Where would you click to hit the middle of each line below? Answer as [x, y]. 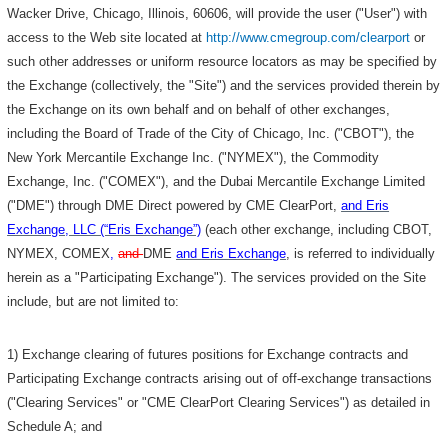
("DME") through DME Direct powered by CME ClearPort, [174, 205]
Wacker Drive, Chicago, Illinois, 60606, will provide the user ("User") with [217, 13]
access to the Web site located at [107, 37]
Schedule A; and [55, 427]
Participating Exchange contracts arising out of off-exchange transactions [220, 379]
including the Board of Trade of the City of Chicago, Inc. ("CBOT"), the [211, 133]
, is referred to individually [361, 253]
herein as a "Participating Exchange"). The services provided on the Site [217, 277]
